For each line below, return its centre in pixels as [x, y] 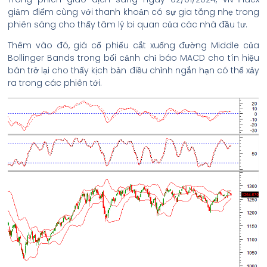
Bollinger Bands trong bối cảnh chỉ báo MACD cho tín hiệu [133, 58]
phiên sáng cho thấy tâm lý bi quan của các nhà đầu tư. [128, 24]
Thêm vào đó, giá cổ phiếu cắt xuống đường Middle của [133, 45]
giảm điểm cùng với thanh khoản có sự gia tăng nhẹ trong [133, 12]
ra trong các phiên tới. [55, 83]
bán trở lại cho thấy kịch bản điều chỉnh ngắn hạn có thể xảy [133, 70]
